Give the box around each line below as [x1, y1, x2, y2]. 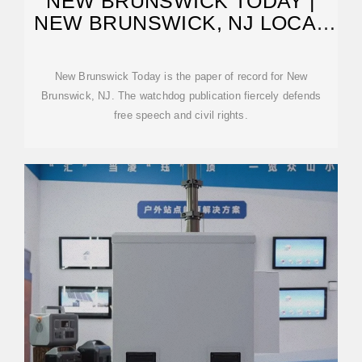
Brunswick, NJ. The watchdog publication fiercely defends [40, 90, 322, 102]
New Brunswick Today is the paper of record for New [54, 70, 308, 82]
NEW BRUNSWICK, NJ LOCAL [34, 11, 328, 34]
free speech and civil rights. [114, 109, 248, 121]
